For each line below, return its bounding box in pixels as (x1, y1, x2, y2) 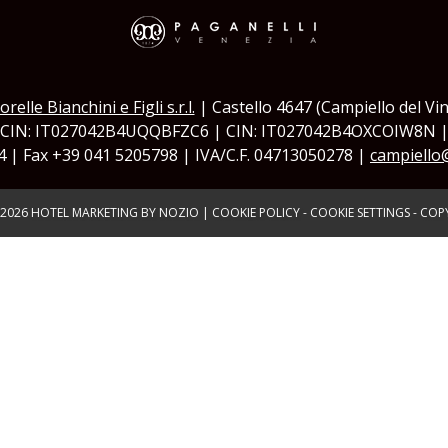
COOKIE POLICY (211, 204, 300, 221)
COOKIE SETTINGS (309, 204, 410, 221)
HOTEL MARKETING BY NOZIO (30, 204, 199, 221)
